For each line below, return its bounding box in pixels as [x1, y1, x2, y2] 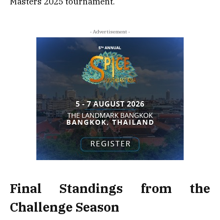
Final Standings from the [10, 180, 210, 196]
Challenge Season [10, 198, 119, 215]
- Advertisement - [90, 28, 130, 35]
